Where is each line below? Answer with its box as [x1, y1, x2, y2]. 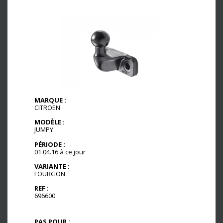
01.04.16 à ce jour [34, 147, 86, 156]
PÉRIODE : [34, 139, 65, 149]
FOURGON [34, 169, 65, 178]
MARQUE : [34, 96, 66, 105]
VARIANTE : [34, 161, 70, 171]
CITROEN [34, 103, 60, 112]
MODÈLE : [34, 117, 65, 127]
